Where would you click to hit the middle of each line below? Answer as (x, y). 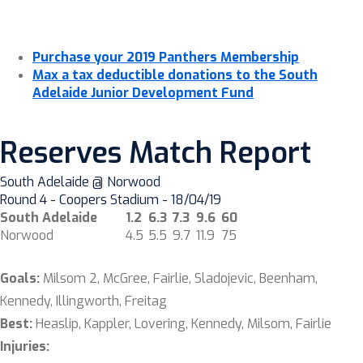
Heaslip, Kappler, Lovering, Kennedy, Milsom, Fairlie (184, 324)
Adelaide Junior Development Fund (143, 93)
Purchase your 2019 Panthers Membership (166, 57)
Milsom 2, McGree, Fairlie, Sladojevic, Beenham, (180, 278)
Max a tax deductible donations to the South (175, 75)
